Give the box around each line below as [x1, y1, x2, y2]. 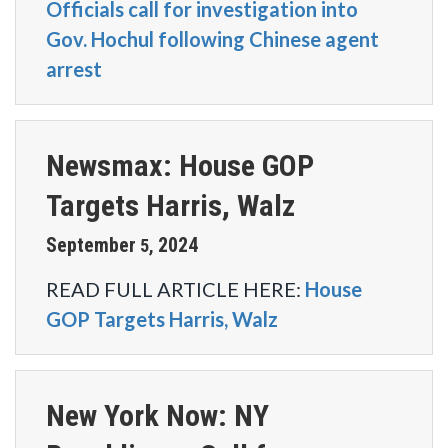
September [46, 233, 136, 257]
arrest [46, 57, 102, 81]
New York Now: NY [46, 398, 269, 433]
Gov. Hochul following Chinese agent [46, 27, 379, 51]
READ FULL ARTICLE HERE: [46, 277, 305, 301]
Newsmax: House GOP [46, 148, 314, 183]
